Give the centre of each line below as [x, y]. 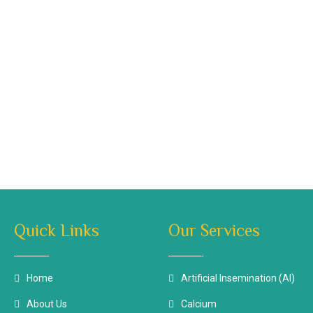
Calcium [198, 304]
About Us [47, 304]
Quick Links [57, 230]
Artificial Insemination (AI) [238, 278]
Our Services [214, 230]
